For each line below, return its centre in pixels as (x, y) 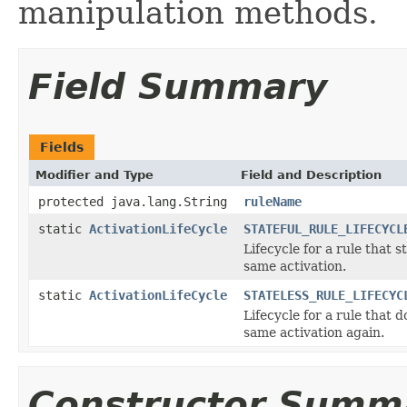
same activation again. (314, 332)
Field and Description (311, 174)
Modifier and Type (94, 174)
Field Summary (178, 86)
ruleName (273, 201)
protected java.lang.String (133, 201)
